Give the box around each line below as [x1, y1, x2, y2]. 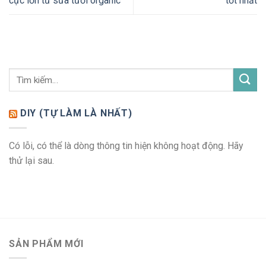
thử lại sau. [9, 154, 54, 166]
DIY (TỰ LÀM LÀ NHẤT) [20, 107, 132, 119]
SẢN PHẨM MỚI [9, 237, 84, 249]
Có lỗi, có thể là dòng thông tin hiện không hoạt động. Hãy [9, 140, 243, 151]
